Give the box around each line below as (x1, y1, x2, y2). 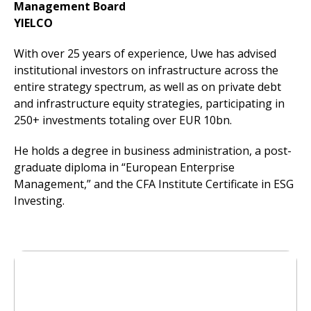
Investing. (14, 193, 65, 208)
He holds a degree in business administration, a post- (14, 143, 292, 158)
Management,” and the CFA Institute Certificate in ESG (14, 176, 294, 192)
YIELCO (14, 15, 53, 31)
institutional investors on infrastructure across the (14, 62, 278, 78)
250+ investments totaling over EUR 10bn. (14, 112, 232, 128)
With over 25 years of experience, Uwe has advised (14, 46, 276, 61)
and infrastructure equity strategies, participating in (14, 96, 285, 111)
